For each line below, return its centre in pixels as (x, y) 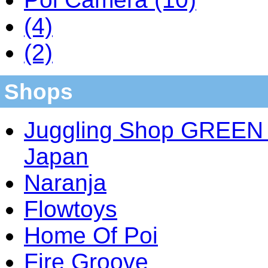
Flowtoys (71, 209)
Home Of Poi (91, 236)
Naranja (65, 183)
